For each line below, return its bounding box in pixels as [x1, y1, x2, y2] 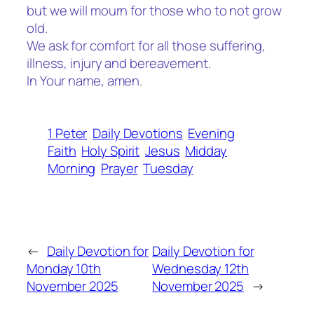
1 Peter [48, 123, 88, 142]
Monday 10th [27, 259, 101, 278]
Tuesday [143, 158, 193, 177]
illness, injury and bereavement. [27, 54, 211, 73]
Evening [188, 123, 235, 142]
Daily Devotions [93, 123, 183, 142]
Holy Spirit [81, 141, 140, 160]
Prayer [101, 158, 138, 177]
